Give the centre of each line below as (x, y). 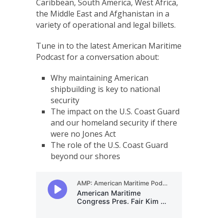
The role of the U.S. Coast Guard (109, 145)
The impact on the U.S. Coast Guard (115, 111)
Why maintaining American (100, 78)
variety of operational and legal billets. (106, 25)
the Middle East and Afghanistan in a (103, 13)
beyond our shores (85, 156)
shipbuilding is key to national (105, 89)
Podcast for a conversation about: (98, 57)
